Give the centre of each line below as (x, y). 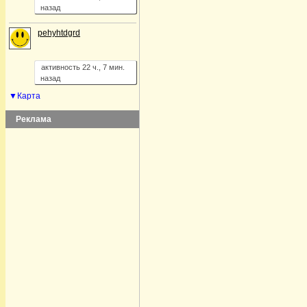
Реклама (34, 119)
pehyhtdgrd (59, 33)
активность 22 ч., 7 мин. (83, 67)
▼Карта (25, 96)
